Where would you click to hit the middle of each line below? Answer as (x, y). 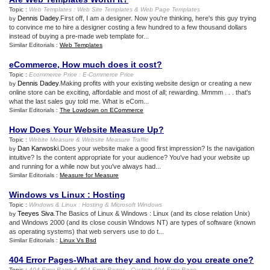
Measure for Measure (89, 175)
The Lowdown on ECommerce (102, 110)
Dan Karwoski (38, 148)
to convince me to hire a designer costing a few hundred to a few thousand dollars (128, 27)
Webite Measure (52, 140)
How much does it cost (109, 64)
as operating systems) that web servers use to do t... (86, 231)
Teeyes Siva (36, 213)
